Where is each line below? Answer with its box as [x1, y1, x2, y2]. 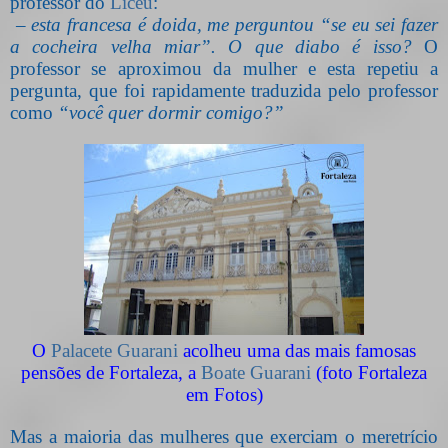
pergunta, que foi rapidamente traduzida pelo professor [10, 79, 438, 101]
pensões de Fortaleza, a [21, 361, 201, 383]
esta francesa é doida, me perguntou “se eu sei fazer [31, 13, 439, 35]
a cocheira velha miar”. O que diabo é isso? [10, 35, 424, 57]
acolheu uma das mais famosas [178, 339, 416, 361]
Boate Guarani [201, 361, 311, 383]
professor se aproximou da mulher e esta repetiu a [10, 57, 438, 79]
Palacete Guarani [51, 339, 178, 361]
